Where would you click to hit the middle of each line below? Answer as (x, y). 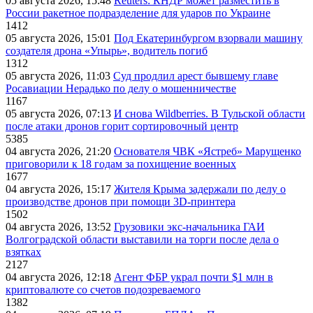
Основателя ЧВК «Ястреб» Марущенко (208, 152)
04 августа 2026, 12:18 (60, 277)
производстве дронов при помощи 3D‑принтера (121, 202)
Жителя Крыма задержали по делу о (200, 189)
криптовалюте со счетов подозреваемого (103, 290)
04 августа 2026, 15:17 (60, 189)
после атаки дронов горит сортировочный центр (122, 126)
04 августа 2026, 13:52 (60, 227)
